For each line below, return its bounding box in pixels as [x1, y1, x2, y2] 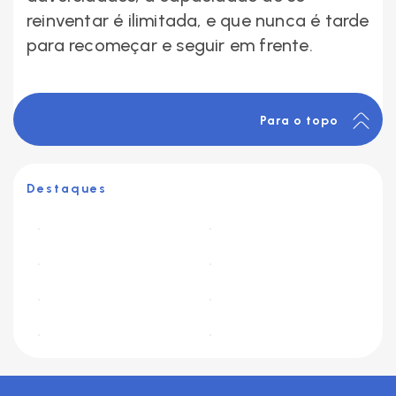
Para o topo [260, 112, 342, 128]
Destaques [27, 181, 107, 197]
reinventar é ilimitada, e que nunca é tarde [27, 10, 369, 32]
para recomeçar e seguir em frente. [27, 34, 313, 57]
